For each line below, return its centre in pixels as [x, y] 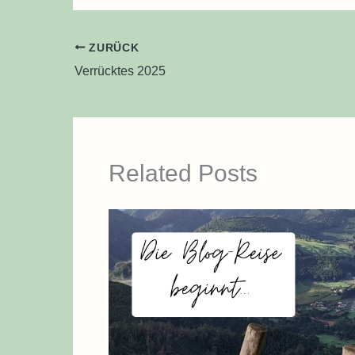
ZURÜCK [112, 48]
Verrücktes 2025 [120, 71]
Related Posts [183, 173]
